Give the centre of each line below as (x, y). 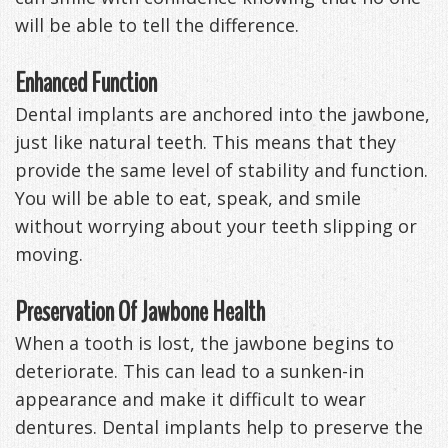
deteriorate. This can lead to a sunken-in (189, 370)
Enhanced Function (86, 82)
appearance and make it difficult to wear (190, 398)
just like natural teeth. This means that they (205, 141)
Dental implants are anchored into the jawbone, (222, 113)
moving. (49, 253)
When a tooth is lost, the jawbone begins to (204, 342)
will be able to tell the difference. (157, 24)
